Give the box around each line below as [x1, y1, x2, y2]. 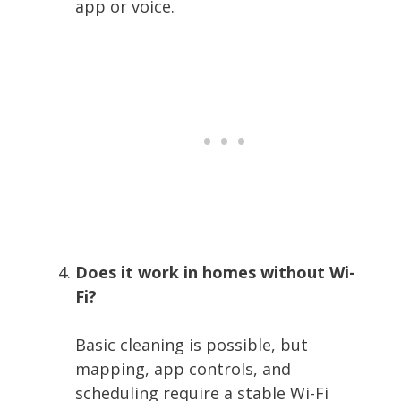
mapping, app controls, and [75, 357, 291, 380]
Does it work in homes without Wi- [75, 260, 355, 283]
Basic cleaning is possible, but [75, 333, 308, 355]
